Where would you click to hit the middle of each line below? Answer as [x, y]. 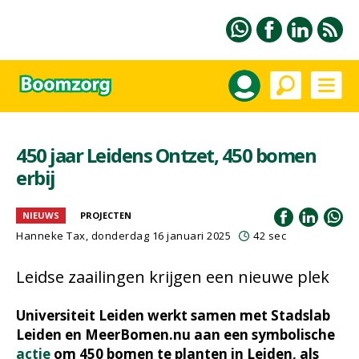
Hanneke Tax [51, 236]
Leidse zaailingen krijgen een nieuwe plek [173, 277]
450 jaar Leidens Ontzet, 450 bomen [166, 155]
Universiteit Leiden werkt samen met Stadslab [173, 315]
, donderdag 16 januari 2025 [158, 236]
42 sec [270, 236]
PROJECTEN [106, 215]
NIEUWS [41, 215]
